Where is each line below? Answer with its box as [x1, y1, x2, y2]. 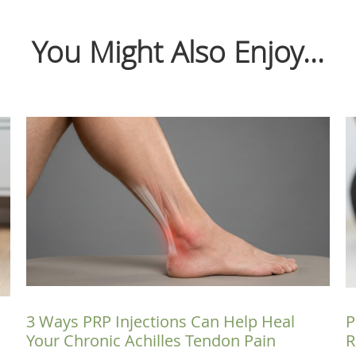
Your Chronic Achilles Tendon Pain [26, 329, 276, 351]
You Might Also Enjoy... [32, 31, 324, 72]
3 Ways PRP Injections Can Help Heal [26, 310, 295, 332]
